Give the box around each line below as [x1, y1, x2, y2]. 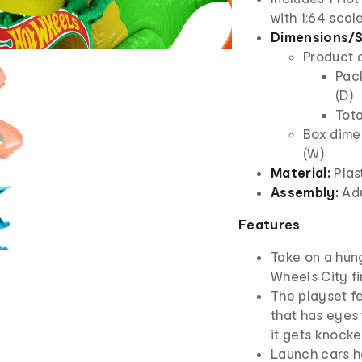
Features [238, 216, 301, 232]
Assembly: [271, 183, 343, 200]
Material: [271, 164, 335, 180]
